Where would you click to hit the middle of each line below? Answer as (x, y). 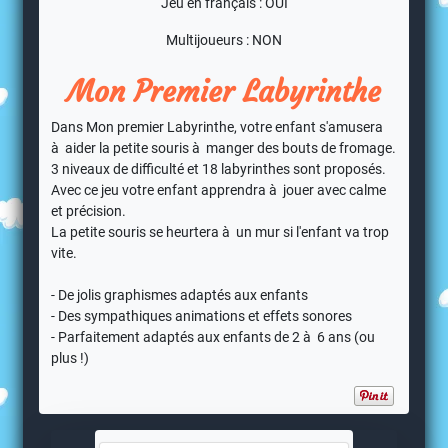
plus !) (70, 358)
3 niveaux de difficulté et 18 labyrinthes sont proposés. (219, 169)
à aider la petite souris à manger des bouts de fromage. (224, 148)
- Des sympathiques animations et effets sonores (202, 316)
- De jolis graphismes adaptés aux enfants (180, 295)
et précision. (89, 211)
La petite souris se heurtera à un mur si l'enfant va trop (220, 232)
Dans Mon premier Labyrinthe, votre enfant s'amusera (217, 127)
